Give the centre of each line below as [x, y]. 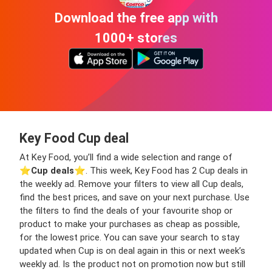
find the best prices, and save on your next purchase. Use [134, 198]
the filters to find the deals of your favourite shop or [126, 211]
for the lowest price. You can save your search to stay [129, 238]
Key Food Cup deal [74, 138]
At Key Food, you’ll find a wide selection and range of [126, 158]
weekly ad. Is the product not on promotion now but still [132, 264]
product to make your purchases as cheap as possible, [130, 224]
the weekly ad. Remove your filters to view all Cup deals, [131, 184]
